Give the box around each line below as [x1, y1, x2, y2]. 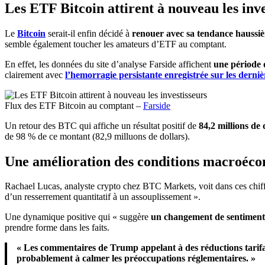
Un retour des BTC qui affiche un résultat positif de [5, 120, 199, 131]
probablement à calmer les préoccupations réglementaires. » [17, 253, 256, 264]
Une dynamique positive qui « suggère [5, 212, 151, 222]
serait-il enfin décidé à [46, 28, 132, 38]
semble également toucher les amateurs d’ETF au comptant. [5, 38, 227, 49]
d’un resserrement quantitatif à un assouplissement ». [5, 192, 201, 202]
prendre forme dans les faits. [5, 222, 109, 233]
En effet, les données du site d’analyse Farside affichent [5, 59, 214, 69]
